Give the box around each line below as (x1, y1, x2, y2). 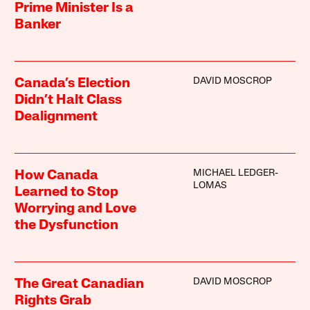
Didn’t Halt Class (15, 93, 122, 107)
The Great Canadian (15, 277, 145, 291)
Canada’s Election (15, 76, 131, 91)
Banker (15, 17, 62, 32)
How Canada (15, 168, 99, 183)
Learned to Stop (15, 185, 119, 199)
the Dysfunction (15, 218, 119, 232)
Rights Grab (15, 293, 92, 308)
